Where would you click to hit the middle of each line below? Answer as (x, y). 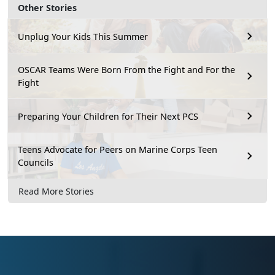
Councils (36, 162)
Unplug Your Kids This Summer (83, 36)
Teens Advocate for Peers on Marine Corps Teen (118, 149)
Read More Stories (56, 191)
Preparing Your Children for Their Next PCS (108, 116)
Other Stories (47, 8)
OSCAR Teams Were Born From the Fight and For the (126, 70)
